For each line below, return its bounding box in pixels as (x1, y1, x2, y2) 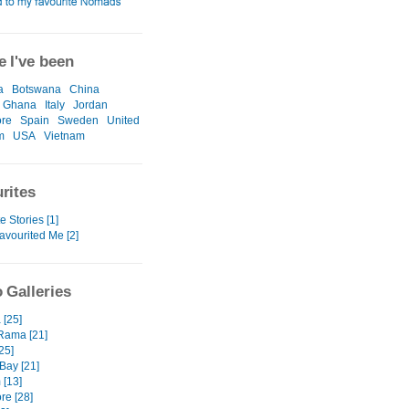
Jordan (73, 99, 108, 112)
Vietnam (44, 130, 85, 143)
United (107, 114, 140, 128)
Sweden (58, 114, 99, 128)
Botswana (12, 83, 61, 97)
